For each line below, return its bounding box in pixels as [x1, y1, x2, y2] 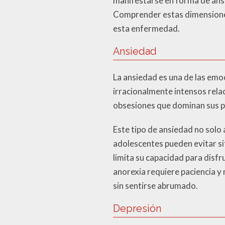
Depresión [113, 202, 161, 214]
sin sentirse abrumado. [113, 180, 198, 191]
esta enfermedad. [113, 23, 180, 34]
